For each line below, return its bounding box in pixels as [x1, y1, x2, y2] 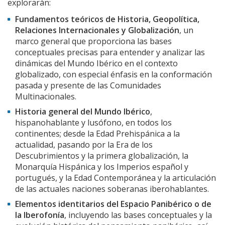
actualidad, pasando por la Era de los [15, 139, 153, 151]
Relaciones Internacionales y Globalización [15, 25, 179, 36]
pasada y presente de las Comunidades [15, 80, 161, 91]
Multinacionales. [15, 91, 76, 102]
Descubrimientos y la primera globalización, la [15, 150, 188, 162]
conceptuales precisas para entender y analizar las [15, 47, 205, 58]
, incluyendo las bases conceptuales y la [64, 209, 212, 221]
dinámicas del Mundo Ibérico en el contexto [15, 58, 178, 69]
